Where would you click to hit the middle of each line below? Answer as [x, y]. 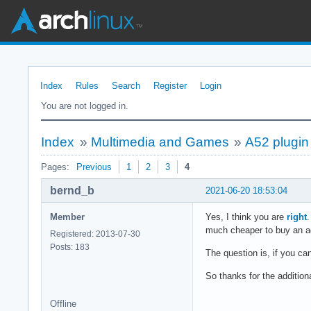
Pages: [55, 167]
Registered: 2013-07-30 [95, 234]
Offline [63, 303]
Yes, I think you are [246, 217]
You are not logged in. [85, 106]
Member [67, 217]
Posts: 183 [70, 247]
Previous [94, 167]
